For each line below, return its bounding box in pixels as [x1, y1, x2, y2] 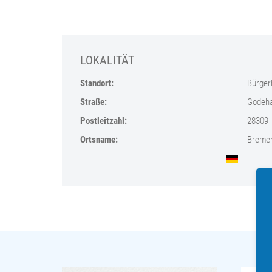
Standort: [80, 78, 114, 89]
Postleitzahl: [80, 115, 127, 127]
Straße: [80, 97, 107, 108]
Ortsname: [80, 134, 118, 146]
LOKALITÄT [80, 53, 134, 68]
